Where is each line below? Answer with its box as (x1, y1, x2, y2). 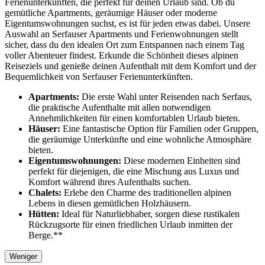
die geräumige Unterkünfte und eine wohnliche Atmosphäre (28, 134, 251, 144)
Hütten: (28, 208, 59, 219)
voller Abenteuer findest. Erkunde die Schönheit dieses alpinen (5, 50, 238, 60)
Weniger (9, 251, 37, 261)
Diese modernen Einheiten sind (121, 155, 240, 166)
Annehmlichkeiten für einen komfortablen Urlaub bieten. (28, 112, 240, 123)
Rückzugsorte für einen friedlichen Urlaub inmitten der (28, 219, 232, 230)
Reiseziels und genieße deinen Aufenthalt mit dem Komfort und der (5, 60, 256, 71)
